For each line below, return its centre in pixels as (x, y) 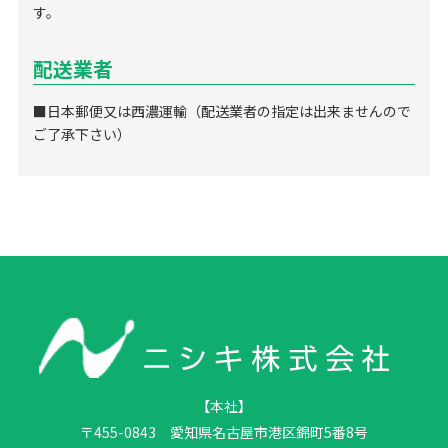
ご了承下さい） (81, 134)
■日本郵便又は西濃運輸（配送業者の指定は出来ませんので (221, 111)
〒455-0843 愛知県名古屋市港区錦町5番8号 (224, 432)
